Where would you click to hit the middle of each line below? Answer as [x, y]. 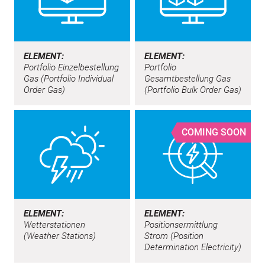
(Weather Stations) [60, 236]
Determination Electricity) [193, 247]
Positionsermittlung [181, 224]
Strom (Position [174, 236]
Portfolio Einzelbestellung [71, 67]
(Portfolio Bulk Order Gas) [193, 90]
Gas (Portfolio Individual [69, 78]
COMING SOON [214, 132]
